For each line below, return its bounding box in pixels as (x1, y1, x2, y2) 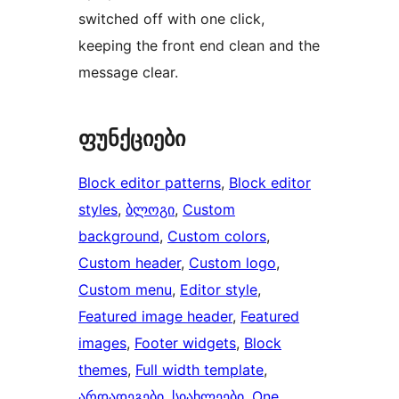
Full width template (135, 360, 264, 379)
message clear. (78, 62, 178, 81)
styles (78, 199, 118, 218)
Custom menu (78, 280, 172, 298)
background (78, 226, 159, 245)
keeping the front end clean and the (78, 36, 320, 54)
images (78, 333, 126, 352)
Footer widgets (134, 333, 236, 352)
